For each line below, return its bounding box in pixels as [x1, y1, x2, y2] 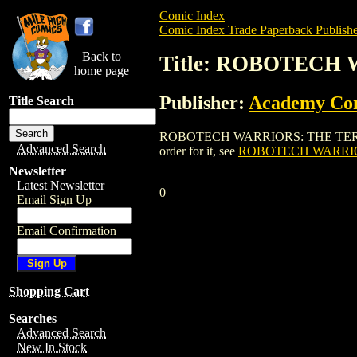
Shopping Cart [9, 284, 89, 298]
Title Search [9, 94, 74, 108]
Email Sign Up [17, 193, 92, 206]
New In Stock [17, 340, 87, 354]
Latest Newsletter [17, 178, 104, 192]
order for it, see [159, 143, 238, 158]
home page [74, 64, 129, 77]
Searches [9, 312, 57, 325]
